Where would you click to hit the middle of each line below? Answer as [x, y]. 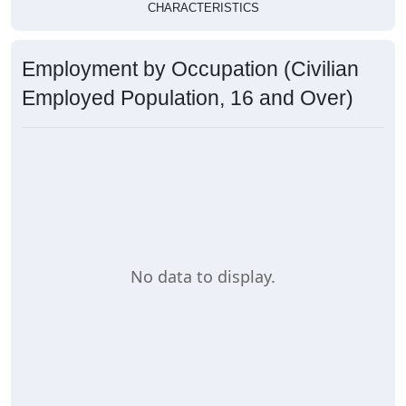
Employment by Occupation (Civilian [190, 69]
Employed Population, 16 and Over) [188, 98]
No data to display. [203, 276]
